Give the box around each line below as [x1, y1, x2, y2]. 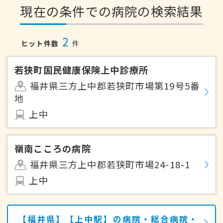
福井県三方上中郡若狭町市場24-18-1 [29, 158, 191, 171]
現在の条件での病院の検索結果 [20, 2, 203, 20]
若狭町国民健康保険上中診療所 [14, 63, 149, 77]
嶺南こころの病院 [14, 142, 91, 155]
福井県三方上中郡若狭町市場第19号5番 [29, 79, 200, 93]
